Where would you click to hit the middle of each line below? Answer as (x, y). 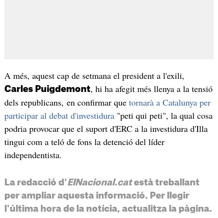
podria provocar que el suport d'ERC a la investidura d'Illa (106, 129)
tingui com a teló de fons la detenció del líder (84, 142)
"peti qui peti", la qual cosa (163, 116)
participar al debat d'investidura (59, 116)
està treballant (165, 183)
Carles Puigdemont (47, 89)
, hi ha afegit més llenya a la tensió (151, 89)
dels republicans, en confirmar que (66, 102)
